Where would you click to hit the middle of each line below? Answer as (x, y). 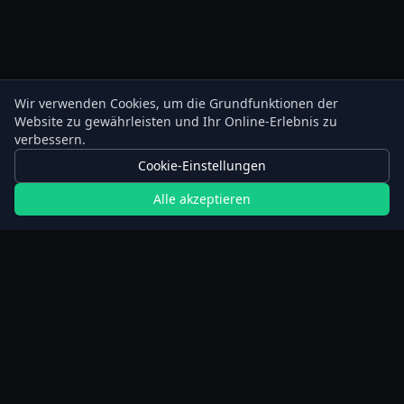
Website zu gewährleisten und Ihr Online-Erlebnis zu (176, 121)
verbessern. (50, 139)
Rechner (47, 362)
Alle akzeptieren (202, 199)
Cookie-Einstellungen (202, 165)
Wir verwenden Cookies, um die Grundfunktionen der (176, 103)
